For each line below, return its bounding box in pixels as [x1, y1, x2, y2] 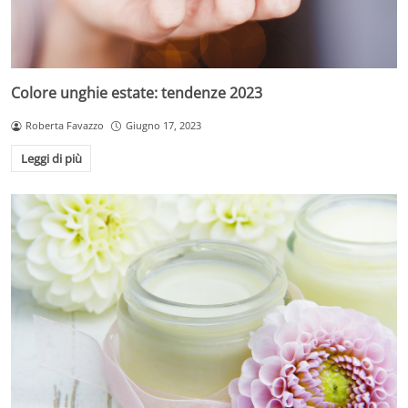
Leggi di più [20, 149, 82, 167]
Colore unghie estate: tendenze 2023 [11, 83, 262, 104]
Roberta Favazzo [25, 118, 104, 133]
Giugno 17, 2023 [125, 118, 201, 133]
